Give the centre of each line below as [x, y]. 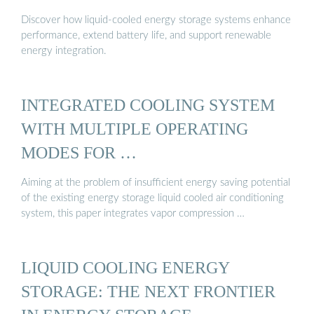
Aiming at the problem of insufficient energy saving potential [156, 183]
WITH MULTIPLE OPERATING [135, 128]
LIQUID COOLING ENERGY [125, 268]
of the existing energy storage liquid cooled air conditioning [152, 198]
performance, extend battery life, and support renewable [146, 35]
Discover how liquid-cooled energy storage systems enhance [156, 20]
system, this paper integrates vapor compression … [133, 214]
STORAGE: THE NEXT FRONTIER [148, 292]
